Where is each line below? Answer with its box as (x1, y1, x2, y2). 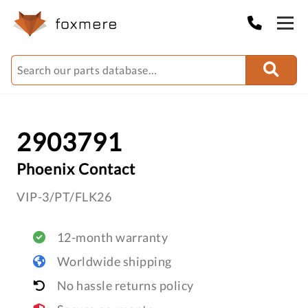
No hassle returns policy (56, 278, 194, 293)
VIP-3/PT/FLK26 (16, 189, 111, 204)
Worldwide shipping (56, 254, 172, 269)
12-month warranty (56, 230, 168, 245)
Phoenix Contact (16, 159, 135, 178)
